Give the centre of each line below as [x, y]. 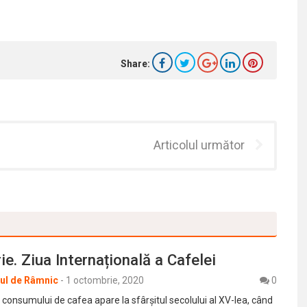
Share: [135, 63]
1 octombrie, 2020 [105, 280]
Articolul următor [199, 145]
